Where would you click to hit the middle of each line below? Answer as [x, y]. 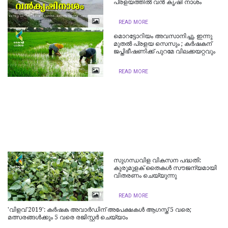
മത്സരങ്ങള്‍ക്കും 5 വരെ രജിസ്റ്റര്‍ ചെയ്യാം [68, 218]
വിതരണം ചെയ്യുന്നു [145, 176]
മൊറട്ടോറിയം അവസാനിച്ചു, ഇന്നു [163, 36]
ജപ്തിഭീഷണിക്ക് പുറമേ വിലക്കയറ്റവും [165, 52]
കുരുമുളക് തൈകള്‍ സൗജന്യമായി [165, 168]
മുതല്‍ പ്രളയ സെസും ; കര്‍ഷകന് [163, 44]
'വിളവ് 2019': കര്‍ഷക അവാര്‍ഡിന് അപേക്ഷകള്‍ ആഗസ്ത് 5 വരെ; [99, 210]
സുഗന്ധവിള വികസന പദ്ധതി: [158, 161]
